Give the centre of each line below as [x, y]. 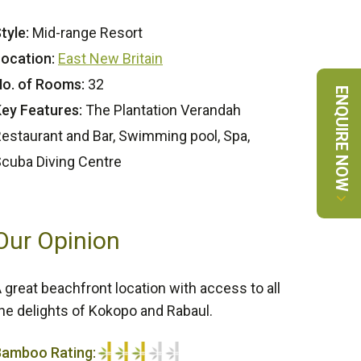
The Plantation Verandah [162, 110]
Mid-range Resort [86, 33]
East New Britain [110, 58]
